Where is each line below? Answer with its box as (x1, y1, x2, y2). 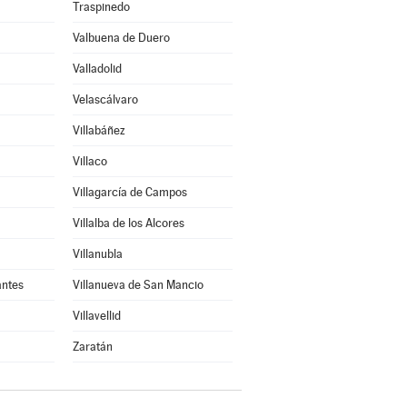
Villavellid (72, 309, 121, 323)
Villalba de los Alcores (72, 216, 184, 230)
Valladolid (72, 62, 122, 75)
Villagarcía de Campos (72, 185, 187, 199)
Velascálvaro (72, 93, 138, 106)
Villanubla (72, 247, 123, 261)
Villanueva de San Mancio (72, 278, 203, 292)
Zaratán (72, 340, 113, 353)
